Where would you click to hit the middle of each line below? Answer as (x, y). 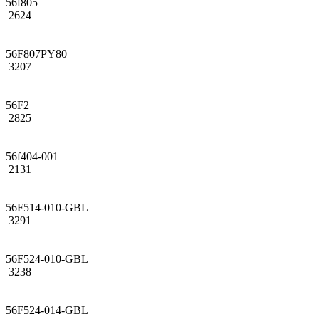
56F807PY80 (36, 53)
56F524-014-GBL (47, 310)
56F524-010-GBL (47, 258)
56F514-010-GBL (47, 207)
